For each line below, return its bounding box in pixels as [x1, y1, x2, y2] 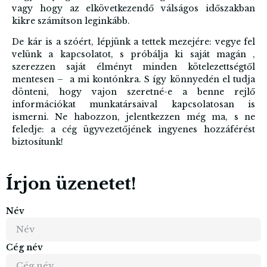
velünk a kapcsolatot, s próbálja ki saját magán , [12, 49, 255, 60]
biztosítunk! [12, 136, 66, 148]
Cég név [6, 241, 43, 253]
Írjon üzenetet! [6, 173, 136, 194]
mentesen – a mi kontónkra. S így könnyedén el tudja [12, 74, 255, 85]
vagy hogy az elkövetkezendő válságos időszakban [12, 2, 255, 14]
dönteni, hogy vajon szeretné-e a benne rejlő [12, 86, 255, 98]
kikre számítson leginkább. [12, 15, 132, 26]
